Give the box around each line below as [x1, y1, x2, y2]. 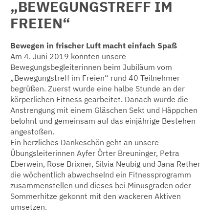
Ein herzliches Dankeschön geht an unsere [10, 137, 159, 147]
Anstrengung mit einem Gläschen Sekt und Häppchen [10, 105, 197, 115]
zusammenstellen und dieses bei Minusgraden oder [10, 180, 191, 190]
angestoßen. [10, 126, 54, 136]
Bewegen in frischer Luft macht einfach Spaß [10, 40, 177, 50]
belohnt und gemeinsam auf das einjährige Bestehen [10, 115, 196, 126]
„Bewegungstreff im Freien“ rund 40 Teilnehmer [10, 72, 180, 83]
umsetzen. [10, 201, 47, 212]
